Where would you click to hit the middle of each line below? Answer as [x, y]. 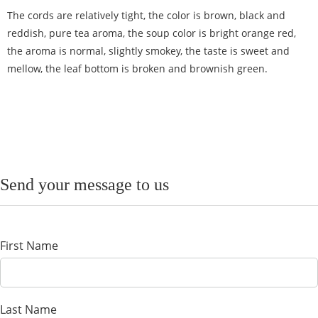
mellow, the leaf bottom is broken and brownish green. [137, 68]
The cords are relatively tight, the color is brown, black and [146, 15]
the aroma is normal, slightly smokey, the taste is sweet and [148, 51]
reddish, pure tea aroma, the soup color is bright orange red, [152, 33]
